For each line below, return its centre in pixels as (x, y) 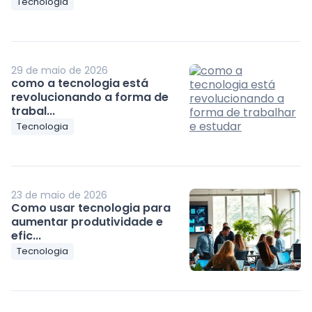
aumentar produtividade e (87, 221)
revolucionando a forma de (90, 97)
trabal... (33, 111)
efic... (26, 235)
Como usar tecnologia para (91, 208)
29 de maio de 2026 (60, 70)
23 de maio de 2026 (60, 195)
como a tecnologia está (80, 83)
